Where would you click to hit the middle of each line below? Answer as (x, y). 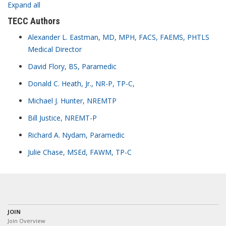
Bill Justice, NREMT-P (62, 118)
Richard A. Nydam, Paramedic (76, 135)
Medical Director (55, 49)
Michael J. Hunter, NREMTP (72, 101)
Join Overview (26, 221)
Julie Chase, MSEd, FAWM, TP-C (80, 152)
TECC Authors (34, 21)
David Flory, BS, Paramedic (72, 66)
